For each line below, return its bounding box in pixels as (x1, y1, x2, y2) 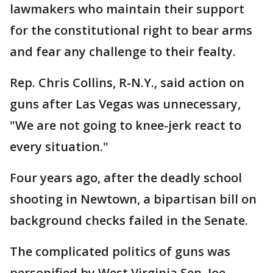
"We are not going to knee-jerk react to (10, 117, 241, 134)
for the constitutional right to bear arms (10, 22, 252, 39)
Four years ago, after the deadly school (10, 169, 242, 186)
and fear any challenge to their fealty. (10, 43, 236, 60)
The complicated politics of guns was (10, 243, 230, 260)
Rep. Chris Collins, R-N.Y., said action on (10, 74, 244, 91)
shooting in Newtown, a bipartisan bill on (10, 191, 257, 208)
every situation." (10, 138, 108, 155)
